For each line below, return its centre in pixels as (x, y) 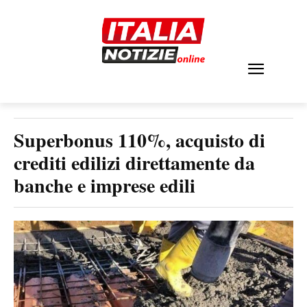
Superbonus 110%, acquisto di (139, 140)
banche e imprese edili (105, 185)
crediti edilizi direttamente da (134, 163)
